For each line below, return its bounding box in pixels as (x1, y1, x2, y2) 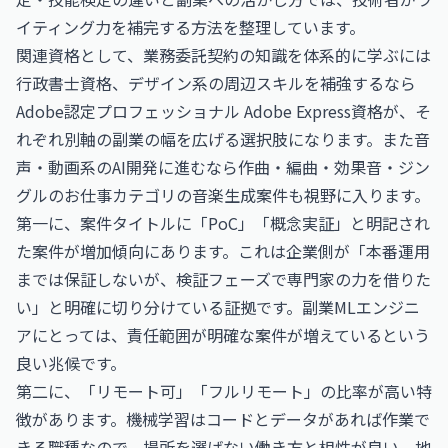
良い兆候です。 (16, 351, 126, 375)
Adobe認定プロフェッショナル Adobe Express (16, 99, 351, 123)
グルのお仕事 (16, 183, 112, 207)
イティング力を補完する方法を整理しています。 (16, 15, 365, 39)
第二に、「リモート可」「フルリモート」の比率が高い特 (16, 379, 432, 403)
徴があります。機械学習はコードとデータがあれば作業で (16, 407, 430, 431)
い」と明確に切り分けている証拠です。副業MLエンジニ (16, 295, 420, 319)
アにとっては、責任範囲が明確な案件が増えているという (16, 323, 430, 347)
